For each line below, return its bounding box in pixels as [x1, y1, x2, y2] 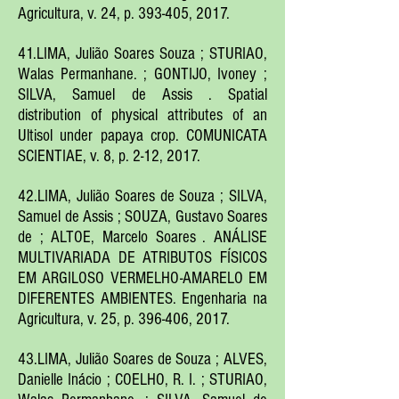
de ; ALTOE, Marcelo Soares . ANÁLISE [18, 228, 267, 247]
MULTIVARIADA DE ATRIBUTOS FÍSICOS [18, 248, 267, 267]
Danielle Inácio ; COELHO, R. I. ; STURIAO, [18, 370, 267, 389]
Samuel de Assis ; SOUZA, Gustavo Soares [18, 208, 267, 226]
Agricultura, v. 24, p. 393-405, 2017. [18, 4, 230, 23]
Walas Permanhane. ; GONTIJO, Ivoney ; [18, 65, 267, 84]
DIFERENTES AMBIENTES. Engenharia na [18, 289, 267, 308]
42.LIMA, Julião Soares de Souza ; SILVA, [18, 187, 267, 206]
